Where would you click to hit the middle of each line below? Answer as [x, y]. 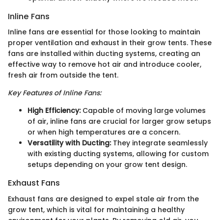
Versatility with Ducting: [69, 143]
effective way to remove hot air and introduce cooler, [105, 65]
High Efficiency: [54, 111]
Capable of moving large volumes [143, 111]
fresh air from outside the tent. [63, 75]
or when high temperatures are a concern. [104, 132]
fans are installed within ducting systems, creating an [104, 54]
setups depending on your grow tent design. [107, 165]
